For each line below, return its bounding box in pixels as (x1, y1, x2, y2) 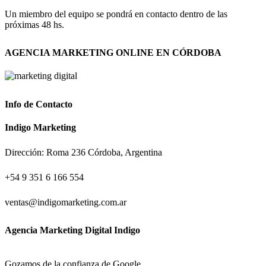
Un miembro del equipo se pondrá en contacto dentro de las (5, 8, 227, 19)
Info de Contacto (5, 99, 72, 109)
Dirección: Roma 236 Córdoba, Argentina (5, 147, 162, 157)
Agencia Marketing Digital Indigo (5, 225, 140, 236)
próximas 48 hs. (5, 19, 64, 30)
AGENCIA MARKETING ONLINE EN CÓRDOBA (5, 47, 221, 58)
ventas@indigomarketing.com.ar (5, 197, 126, 207)
